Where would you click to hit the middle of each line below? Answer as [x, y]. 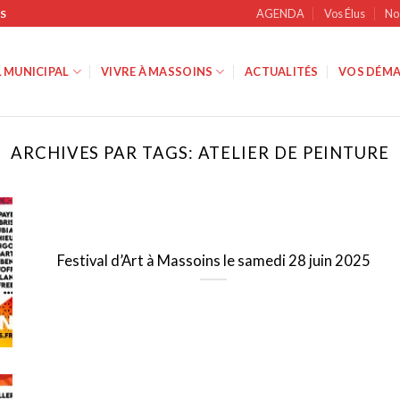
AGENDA [280, 13]
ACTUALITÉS [282, 71]
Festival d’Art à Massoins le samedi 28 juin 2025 [213, 261]
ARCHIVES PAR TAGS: [104, 153]
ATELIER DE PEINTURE [293, 153]
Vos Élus [345, 13]
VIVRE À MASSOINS [157, 71]
